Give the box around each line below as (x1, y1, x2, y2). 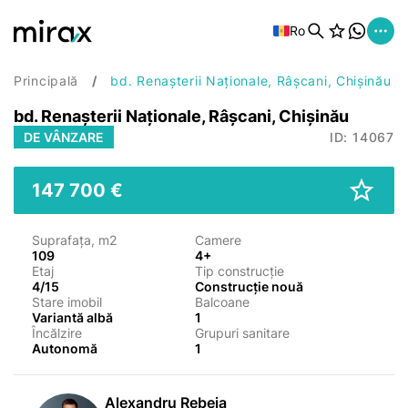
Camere (195, 232, 241, 248)
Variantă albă (32, 310, 113, 325)
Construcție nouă (195, 279, 303, 294)
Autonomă (32, 341, 97, 356)
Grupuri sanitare (195, 325, 290, 341)
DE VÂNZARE (24, 129, 104, 145)
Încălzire (32, 325, 82, 341)
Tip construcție (195, 263, 284, 279)
